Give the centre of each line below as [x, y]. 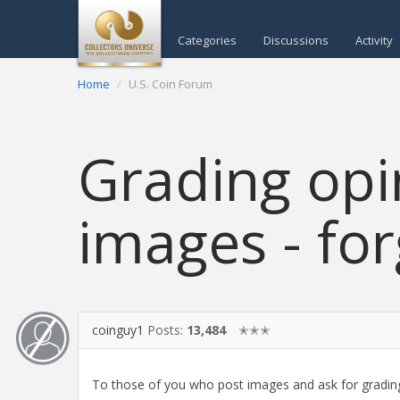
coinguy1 [118, 329]
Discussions [296, 40]
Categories [207, 40]
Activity [374, 40]
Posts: [167, 329]
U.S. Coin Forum [171, 84]
